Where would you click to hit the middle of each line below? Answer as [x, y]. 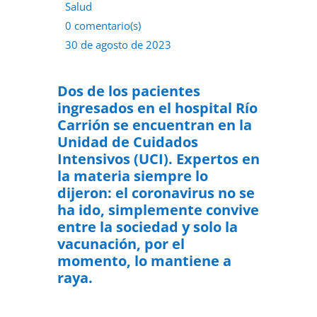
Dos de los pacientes [128, 91]
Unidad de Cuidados [127, 142]
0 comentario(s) [103, 25]
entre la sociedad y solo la [147, 227]
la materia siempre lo [132, 176]
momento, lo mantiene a [144, 261]
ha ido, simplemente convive [158, 210]
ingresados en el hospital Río [157, 108]
